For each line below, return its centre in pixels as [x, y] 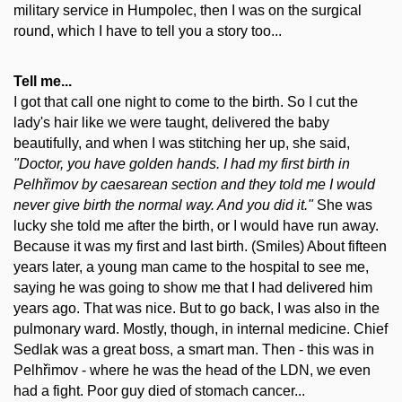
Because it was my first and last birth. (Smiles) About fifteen [200, 247]
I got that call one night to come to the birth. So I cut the [186, 102]
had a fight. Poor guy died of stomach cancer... [159, 391]
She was [343, 205]
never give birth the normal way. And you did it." [163, 205]
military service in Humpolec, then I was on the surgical [188, 10]
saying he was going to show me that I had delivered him [193, 288]
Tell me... [43, 82]
